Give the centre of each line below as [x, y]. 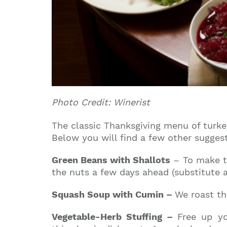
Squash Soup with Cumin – [113, 194]
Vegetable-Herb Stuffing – [115, 216]
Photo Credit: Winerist [101, 102]
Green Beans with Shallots [111, 160]
